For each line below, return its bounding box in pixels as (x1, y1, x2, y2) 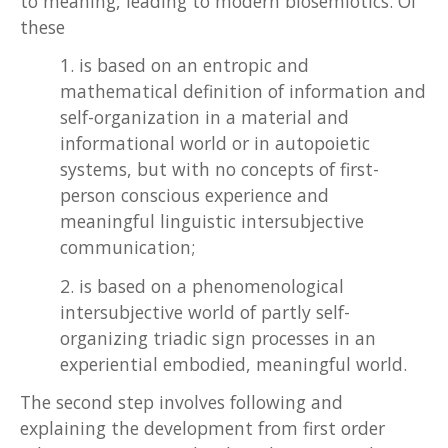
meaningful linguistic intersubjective (60, 209, 364, 234)
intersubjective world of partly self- (60, 299, 350, 324)
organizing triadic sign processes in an (60, 325, 376, 350)
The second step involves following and (20, 389, 343, 414)
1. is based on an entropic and (60, 53, 309, 78)
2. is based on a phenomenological (60, 273, 344, 298)
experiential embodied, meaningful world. (60, 351, 407, 376)
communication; (60, 235, 195, 260)
